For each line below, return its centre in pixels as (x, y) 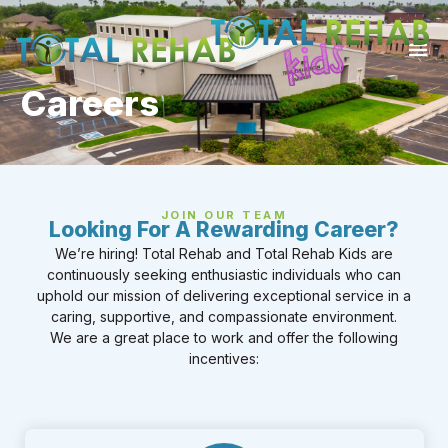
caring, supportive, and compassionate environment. (224, 316)
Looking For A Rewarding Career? (224, 229)
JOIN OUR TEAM (224, 215)
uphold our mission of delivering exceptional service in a (224, 295)
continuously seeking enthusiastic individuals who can (224, 274)
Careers (90, 103)
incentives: (224, 358)
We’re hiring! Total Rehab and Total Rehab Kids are (224, 253)
